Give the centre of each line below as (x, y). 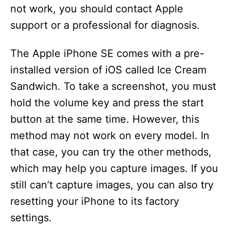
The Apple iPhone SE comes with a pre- (107, 53)
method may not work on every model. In (110, 136)
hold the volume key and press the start (107, 103)
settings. (31, 218)
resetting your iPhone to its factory (95, 201)
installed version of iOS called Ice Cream (108, 70)
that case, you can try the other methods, (111, 152)
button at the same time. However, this (105, 119)
